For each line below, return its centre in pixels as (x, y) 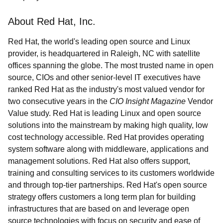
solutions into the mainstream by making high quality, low (108, 125)
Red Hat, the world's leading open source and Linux (99, 42)
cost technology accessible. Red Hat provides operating (106, 137)
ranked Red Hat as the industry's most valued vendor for (106, 89)
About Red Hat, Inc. (52, 21)
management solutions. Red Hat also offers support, (99, 161)
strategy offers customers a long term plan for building (102, 197)
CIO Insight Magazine (148, 101)
